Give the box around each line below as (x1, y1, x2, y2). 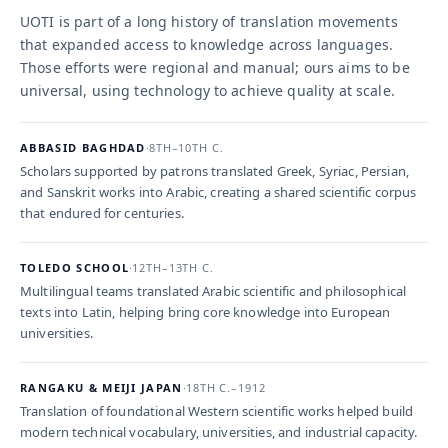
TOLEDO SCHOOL (20, 260, 130, 276)
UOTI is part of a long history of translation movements (20, 12, 398, 32)
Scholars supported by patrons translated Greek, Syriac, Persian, (20, 162, 409, 181)
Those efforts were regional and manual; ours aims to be (20, 58, 410, 78)
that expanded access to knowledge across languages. (20, 35, 394, 55)
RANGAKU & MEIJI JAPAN (20, 380, 183, 396)
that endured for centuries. (20, 204, 184, 223)
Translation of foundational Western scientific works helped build (20, 402, 414, 421)
